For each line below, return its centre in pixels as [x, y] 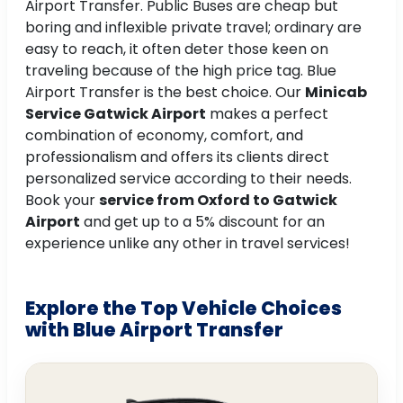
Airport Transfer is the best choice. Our [165, 93]
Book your [62, 201]
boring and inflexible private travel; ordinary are [193, 28]
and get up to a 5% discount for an [202, 222]
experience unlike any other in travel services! [188, 244]
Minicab [336, 93]
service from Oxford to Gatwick [218, 201]
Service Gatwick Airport [116, 114]
